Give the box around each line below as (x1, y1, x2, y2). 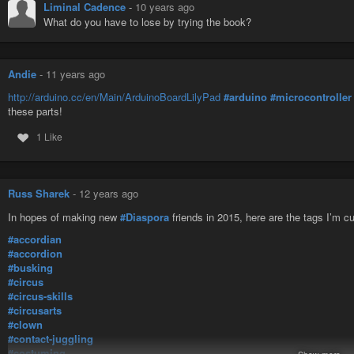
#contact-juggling (8, 331, 93, 347)
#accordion (8, 246, 62, 262)
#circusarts (8, 303, 62, 318)
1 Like (36, 130, 62, 144)
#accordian (8, 232, 62, 247)
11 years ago (46, 66, 105, 81)
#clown (8, 317, 43, 333)
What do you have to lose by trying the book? (43, 13, 251, 29)
